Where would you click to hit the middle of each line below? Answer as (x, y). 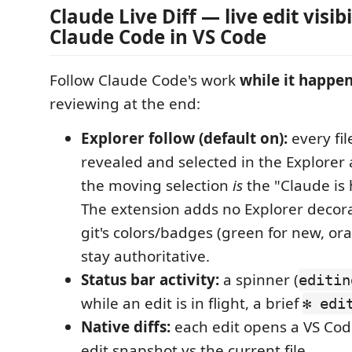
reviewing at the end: (125, 104)
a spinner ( (259, 280)
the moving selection (157, 185)
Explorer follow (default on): (184, 138)
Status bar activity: (150, 280)
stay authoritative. (145, 256)
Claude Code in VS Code (158, 37)
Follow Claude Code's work (145, 80)
